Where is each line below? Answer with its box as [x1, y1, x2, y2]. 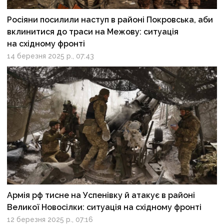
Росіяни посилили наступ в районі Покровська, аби [7, 14, 213, 24]
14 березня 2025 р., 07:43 [7, 51, 94, 60]
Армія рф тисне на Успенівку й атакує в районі [7, 190, 195, 200]
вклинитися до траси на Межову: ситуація [7, 26, 179, 36]
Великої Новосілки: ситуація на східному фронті [7, 202, 202, 212]
